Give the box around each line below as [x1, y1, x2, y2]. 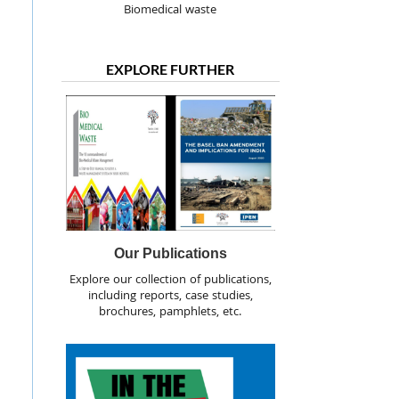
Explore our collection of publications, [69, 270, 272, 290]
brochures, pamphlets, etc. [99, 302, 242, 322]
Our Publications [113, 245, 227, 261]
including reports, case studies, [87, 286, 253, 306]
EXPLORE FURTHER [106, 61, 235, 78]
